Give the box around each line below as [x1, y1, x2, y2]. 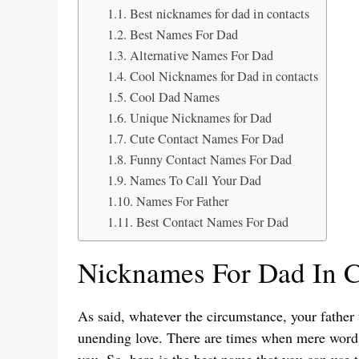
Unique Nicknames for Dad [129, 109, 272, 127]
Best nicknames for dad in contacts [129, 5, 309, 23]
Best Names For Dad [129, 26, 238, 44]
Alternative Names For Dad [129, 46, 273, 65]
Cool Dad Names [129, 88, 220, 107]
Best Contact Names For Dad [135, 213, 288, 232]
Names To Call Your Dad [129, 171, 261, 190]
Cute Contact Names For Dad [129, 130, 284, 148]
